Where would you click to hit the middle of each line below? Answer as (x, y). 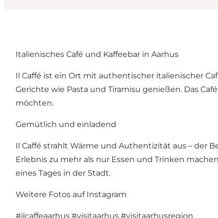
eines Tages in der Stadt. (63, 173)
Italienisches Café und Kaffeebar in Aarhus (97, 54)
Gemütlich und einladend (66, 124)
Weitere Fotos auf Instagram (71, 194)
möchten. (35, 103)
